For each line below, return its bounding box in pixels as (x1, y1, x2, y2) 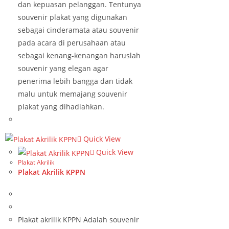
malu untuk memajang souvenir (18, 89, 127, 99)
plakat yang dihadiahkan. (18, 102, 104, 111)
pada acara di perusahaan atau (18, 38, 126, 48)
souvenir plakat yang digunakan (18, 12, 127, 22)
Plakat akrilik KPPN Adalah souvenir (18, 215, 139, 224)
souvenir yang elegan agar (18, 63, 108, 73)
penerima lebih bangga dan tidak (18, 76, 132, 86)
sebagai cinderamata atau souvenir (18, 25, 139, 35)
